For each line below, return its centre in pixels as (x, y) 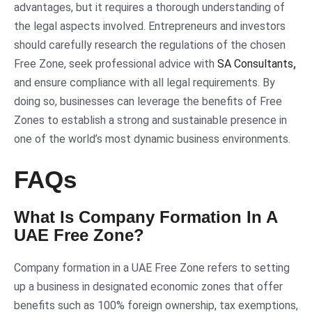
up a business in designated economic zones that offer (148, 286)
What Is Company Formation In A (146, 217)
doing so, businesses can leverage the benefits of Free (148, 101)
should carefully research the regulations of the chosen (150, 45)
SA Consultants (255, 63)
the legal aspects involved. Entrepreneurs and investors (150, 26)
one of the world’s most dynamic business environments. (152, 139)
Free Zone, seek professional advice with (116, 63)
